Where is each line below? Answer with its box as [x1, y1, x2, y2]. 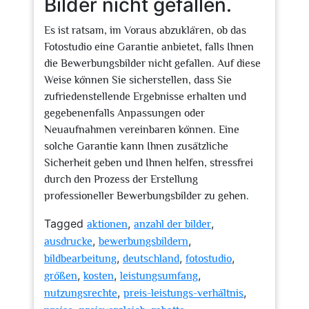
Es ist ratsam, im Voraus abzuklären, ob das [44, 24, 246, 37]
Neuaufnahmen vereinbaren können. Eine [44, 123, 239, 136]
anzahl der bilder [134, 218, 211, 230]
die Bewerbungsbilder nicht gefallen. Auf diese [44, 57, 261, 70]
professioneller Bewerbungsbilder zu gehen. [44, 190, 249, 202]
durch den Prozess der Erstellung [44, 173, 198, 186]
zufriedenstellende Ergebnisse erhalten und [44, 90, 246, 103]
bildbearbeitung [44, 252, 117, 265]
